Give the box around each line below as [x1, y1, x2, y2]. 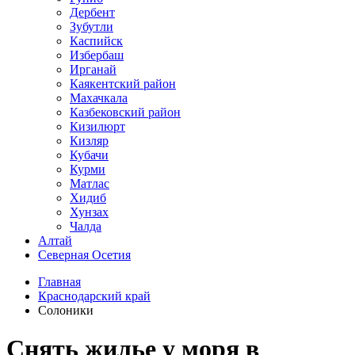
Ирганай [70, 63, 116, 76]
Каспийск [70, 34, 123, 48]
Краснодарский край [38, 289, 151, 303]
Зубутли [70, 20, 113, 33]
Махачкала [70, 91, 128, 105]
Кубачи [70, 148, 109, 162]
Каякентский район [70, 77, 176, 90]
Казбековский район [70, 105, 181, 119]
